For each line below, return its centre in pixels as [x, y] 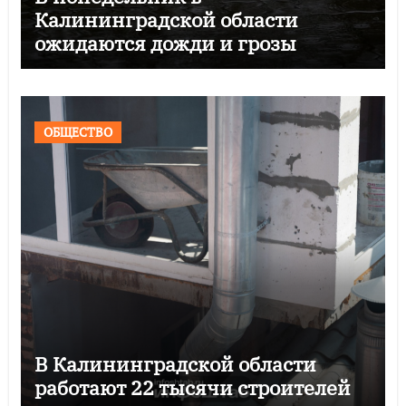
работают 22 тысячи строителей [192, 387]
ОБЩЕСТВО [77, 131]
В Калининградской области [175, 363]
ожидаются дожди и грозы [165, 43]
